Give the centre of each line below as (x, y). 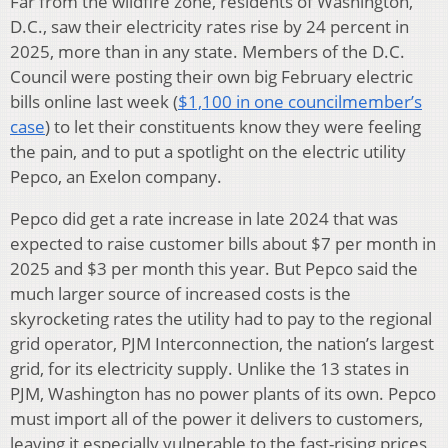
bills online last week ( (94, 102)
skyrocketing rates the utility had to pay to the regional (221, 319)
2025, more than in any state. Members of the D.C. (207, 52)
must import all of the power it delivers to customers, (216, 419)
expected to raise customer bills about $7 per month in (223, 244)
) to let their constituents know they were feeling (233, 127)
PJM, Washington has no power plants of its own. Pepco (223, 394)
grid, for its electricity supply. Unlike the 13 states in (209, 369)
